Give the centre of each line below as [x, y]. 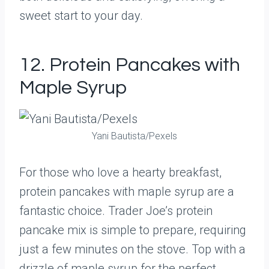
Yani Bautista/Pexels [134, 136]
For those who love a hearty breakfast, [120, 172]
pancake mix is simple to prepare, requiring [133, 230]
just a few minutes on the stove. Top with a [132, 249]
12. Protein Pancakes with [130, 65]
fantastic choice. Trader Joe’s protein [116, 211]
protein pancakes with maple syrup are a [127, 192]
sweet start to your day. [81, 16]
